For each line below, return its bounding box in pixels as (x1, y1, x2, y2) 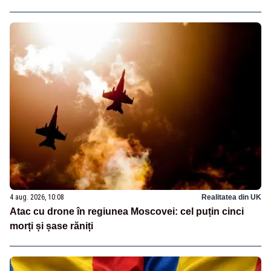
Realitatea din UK (201, 193, 261, 201)
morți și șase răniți (10, 221, 93, 231)
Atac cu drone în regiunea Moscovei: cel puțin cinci (10, 206, 244, 217)
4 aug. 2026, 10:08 (10, 193, 64, 201)
